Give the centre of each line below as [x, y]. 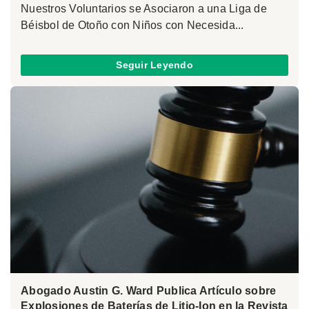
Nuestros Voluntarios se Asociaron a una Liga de [144, 8]
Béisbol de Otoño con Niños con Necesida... [132, 25]
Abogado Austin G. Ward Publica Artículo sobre [149, 291]
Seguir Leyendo [154, 65]
